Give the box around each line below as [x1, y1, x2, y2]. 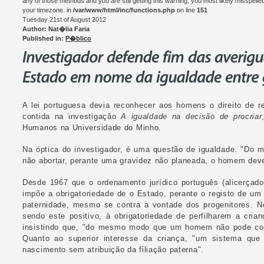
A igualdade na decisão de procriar [121, 112, 262, 121]
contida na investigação [22, 112, 121, 121]
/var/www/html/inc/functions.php [73, 6, 175, 14]
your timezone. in [22, 6, 73, 14]
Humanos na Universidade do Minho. [22, 123, 162, 132]
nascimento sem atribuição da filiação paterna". [22, 245, 204, 254]
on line [175, 6, 197, 14]
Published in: [22, 35, 65, 42]
